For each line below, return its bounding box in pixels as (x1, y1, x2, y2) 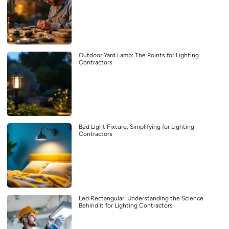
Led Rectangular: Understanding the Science (79, 194, 203, 202)
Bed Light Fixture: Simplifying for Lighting (79, 123, 194, 130)
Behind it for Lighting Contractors (79, 201, 173, 209)
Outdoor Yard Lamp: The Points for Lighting (79, 51, 199, 59)
